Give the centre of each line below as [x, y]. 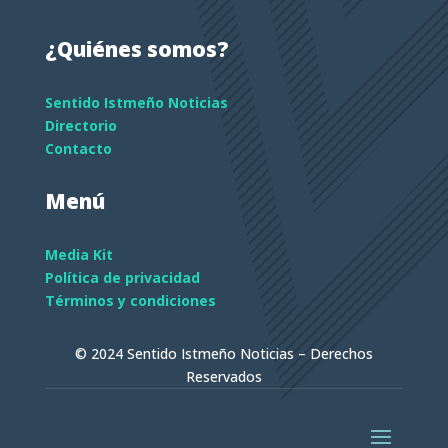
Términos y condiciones [130, 300]
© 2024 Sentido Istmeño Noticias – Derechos [223, 353]
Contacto [78, 148]
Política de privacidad [122, 277]
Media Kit [78, 254]
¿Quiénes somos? [136, 48]
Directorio [80, 125]
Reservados [223, 376]
